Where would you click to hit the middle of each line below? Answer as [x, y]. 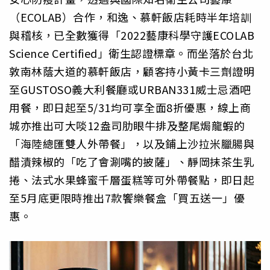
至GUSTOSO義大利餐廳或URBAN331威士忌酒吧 [130, 89]
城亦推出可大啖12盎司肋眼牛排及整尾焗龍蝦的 [127, 126]
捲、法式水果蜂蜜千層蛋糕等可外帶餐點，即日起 [132, 180]
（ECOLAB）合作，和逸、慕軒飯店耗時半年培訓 [130, 17]
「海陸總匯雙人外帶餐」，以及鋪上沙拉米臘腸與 [132, 144]
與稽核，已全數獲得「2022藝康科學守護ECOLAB [132, 35]
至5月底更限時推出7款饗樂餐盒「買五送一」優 [127, 198]
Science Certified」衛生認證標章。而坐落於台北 [131, 53]
